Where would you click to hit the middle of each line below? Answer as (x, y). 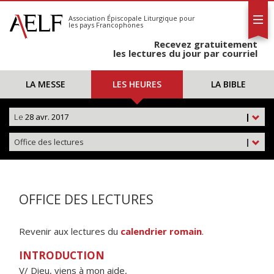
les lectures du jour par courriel (185, 53)
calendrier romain (161, 231)
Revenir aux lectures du (70, 231)
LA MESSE (46, 84)
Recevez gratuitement (206, 44)
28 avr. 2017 (46, 117)
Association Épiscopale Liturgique (123, 18)
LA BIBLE (228, 84)
